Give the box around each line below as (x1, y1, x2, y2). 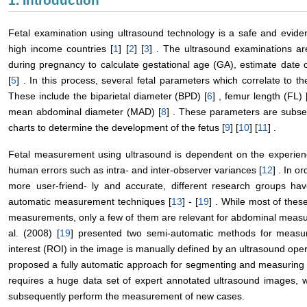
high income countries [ (8, 43, 114, 55)
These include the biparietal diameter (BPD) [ (8, 90, 208, 102)
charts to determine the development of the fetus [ (8, 122, 225, 134)
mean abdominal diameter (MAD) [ (8, 106, 161, 118)
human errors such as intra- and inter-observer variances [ (8, 164, 262, 176)
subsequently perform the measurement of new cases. (8, 291, 245, 302)
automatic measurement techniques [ (8, 196, 171, 208)
